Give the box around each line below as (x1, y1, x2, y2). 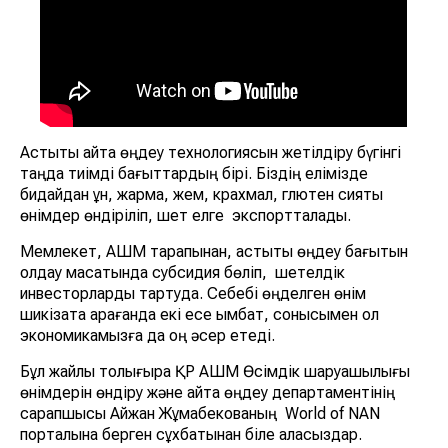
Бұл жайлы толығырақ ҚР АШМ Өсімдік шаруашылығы (20, 362, 410, 382)
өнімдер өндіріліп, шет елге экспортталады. (20, 206, 351, 226)
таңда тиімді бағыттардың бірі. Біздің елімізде (20, 164, 372, 184)
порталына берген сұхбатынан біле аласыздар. (20, 425, 362, 445)
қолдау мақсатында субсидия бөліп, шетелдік (20, 263, 345, 283)
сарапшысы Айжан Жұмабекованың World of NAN (20, 404, 380, 424)
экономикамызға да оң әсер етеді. (20, 326, 275, 346)
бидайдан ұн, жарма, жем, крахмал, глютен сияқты (20, 185, 387, 205)
